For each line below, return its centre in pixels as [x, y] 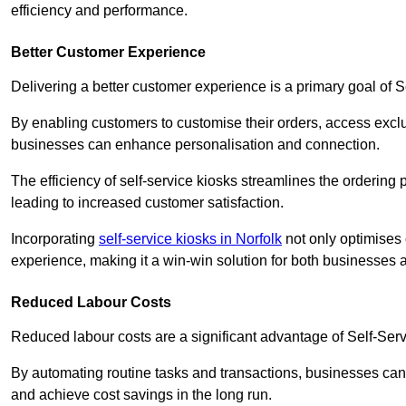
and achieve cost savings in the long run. [141, 394]
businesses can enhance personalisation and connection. [195, 144]
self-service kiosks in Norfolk [190, 238]
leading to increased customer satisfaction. [147, 202]
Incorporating [55, 238]
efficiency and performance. [99, 10]
